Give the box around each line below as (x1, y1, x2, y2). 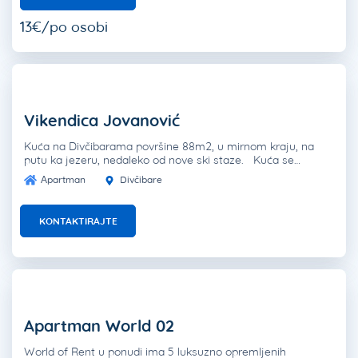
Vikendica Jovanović (24, 110, 180, 131)
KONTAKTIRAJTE (38, 215, 117, 228)
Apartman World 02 (24, 316, 174, 336)
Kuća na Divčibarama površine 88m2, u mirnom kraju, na (24, 139, 314, 154)
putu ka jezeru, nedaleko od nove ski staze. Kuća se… (24, 153, 300, 168)
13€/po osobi (20, 18, 108, 37)
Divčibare (117, 173, 162, 186)
